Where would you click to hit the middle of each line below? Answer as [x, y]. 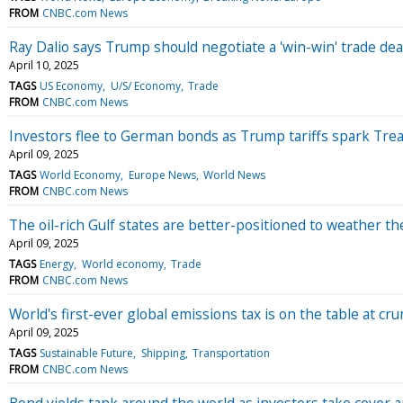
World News [234, 175]
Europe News [162, 175]
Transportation [231, 353]
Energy [57, 264]
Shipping [163, 353]
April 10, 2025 [44, 65]
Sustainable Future [87, 353]
